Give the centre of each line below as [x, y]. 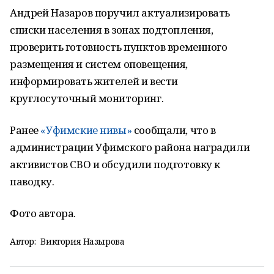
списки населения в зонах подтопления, [112, 30]
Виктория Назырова [83, 241]
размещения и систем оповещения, [99, 64]
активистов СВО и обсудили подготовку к [115, 164]
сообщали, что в [174, 130]
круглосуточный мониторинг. [87, 98]
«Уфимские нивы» [86, 130]
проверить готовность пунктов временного [119, 47]
